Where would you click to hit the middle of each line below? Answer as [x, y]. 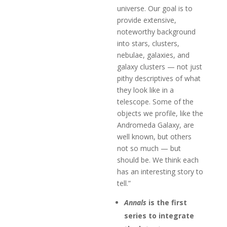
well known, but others [155, 136]
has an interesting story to [160, 171]
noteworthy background [157, 31]
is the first [167, 202]
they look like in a [146, 90]
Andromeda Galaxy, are [156, 125]
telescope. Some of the [156, 101]
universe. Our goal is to [155, 8]
